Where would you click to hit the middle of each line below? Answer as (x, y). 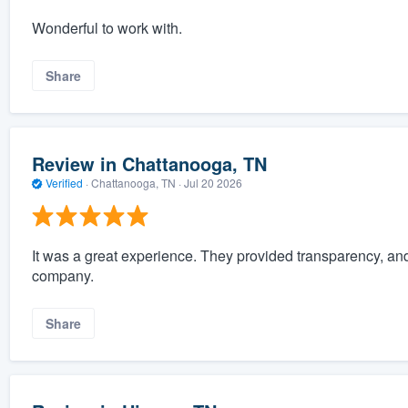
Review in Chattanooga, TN (149, 163)
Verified (64, 182)
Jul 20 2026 (213, 182)
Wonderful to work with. (107, 27)
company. (62, 276)
